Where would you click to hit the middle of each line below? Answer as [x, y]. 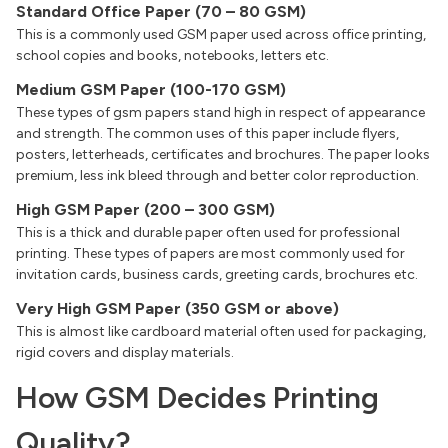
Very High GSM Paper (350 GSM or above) [177, 309]
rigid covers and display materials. [126, 353]
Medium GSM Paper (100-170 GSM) [151, 90]
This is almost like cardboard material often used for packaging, [221, 332]
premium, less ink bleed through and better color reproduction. [219, 176]
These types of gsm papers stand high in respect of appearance [220, 113]
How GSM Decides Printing [197, 398]
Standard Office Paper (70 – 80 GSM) [161, 12]
